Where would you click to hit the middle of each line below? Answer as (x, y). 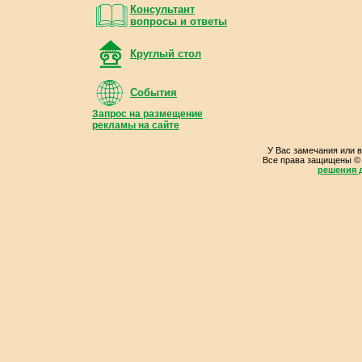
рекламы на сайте (136, 125)
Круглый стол (166, 54)
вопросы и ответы (179, 21)
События (154, 93)
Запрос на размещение (147, 114)
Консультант (162, 9)
